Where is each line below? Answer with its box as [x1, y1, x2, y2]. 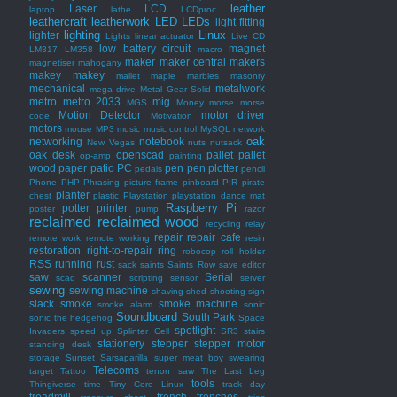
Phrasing [83, 176, 121, 187]
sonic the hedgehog [29, 312, 113, 323]
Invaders [29, 325, 65, 336]
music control [143, 123, 198, 134]
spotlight [174, 323, 215, 336]
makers [230, 55, 266, 67]
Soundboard [116, 309, 178, 323]
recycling [205, 218, 241, 229]
